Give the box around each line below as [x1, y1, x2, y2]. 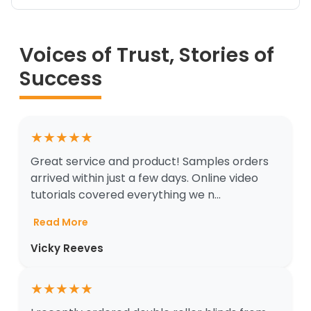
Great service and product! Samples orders [31, 153, 269, 170]
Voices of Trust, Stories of [19, 41, 274, 69]
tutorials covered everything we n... [31, 187, 221, 203]
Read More [33, 215, 88, 230]
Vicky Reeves [31, 241, 103, 256]
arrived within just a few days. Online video [31, 170, 258, 187]
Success [19, 65, 102, 93]
